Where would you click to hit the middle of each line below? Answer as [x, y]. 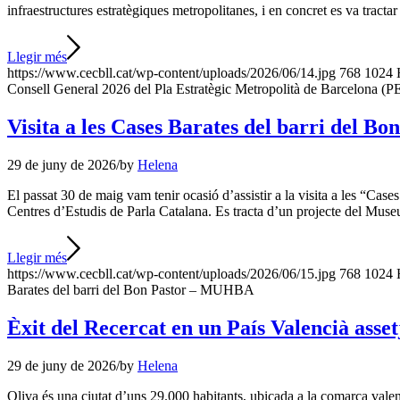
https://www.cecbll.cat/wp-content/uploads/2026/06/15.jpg [171, 274]
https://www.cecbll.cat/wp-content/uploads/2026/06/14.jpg [171, 73]
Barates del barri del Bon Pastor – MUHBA [131, 290]
